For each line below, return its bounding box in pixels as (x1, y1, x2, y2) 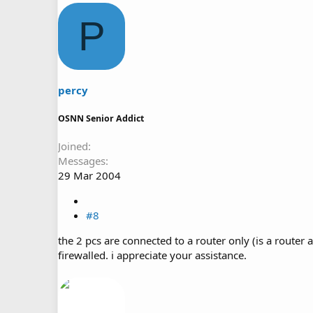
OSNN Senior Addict (58, 112, 144, 125)
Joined (58, 139, 88, 153)
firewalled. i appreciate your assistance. (58, 248, 247, 262)
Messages (58, 154, 105, 168)
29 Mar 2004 (58, 168, 121, 182)
